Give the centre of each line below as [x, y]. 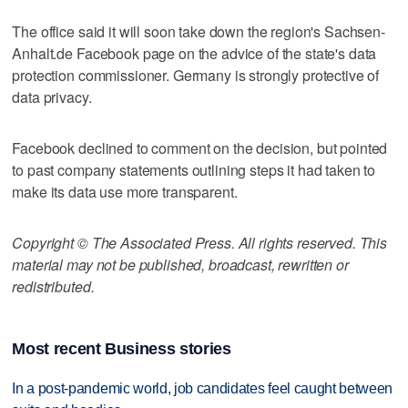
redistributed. [53, 286]
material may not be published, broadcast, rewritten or [180, 264]
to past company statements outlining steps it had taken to [194, 169]
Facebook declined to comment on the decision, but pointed [200, 148]
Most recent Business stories [122, 348]
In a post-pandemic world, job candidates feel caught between [203, 388]
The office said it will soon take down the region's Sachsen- [199, 31]
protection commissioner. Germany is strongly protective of [196, 75]
